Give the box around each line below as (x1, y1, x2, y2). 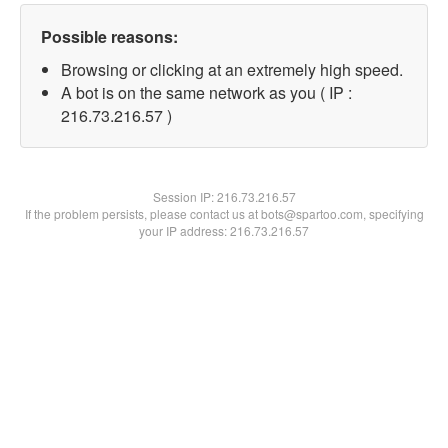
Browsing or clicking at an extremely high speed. (61, 58, 403, 81)
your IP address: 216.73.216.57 (139, 222, 309, 239)
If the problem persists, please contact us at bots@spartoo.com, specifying (24, 205, 424, 222)
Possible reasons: (41, 25, 178, 48)
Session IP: (152, 188, 217, 205)
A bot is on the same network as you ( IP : (61, 81, 352, 104)
